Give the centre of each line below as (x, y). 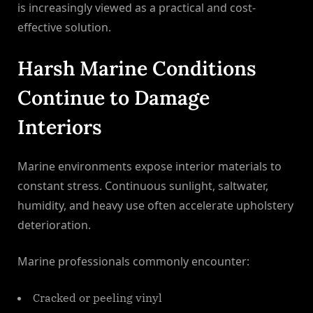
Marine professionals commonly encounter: (133, 262)
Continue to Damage (114, 98)
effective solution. (64, 28)
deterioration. (54, 225)
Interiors (60, 127)
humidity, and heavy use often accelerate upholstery (155, 206)
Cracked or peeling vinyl (97, 298)
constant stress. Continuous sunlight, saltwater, (143, 186)
